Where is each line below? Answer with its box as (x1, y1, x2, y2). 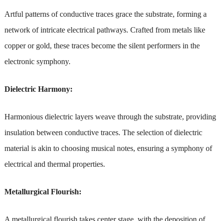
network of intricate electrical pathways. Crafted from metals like (4, 25, 205, 34)
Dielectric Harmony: (4, 84, 73, 93)
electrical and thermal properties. (4, 159, 105, 168)
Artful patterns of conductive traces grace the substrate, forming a (4, 9, 207, 18)
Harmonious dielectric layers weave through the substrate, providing (4, 112, 216, 121)
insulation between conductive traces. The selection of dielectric (4, 128, 202, 137)
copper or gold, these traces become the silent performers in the (4, 41, 200, 50)
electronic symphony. (4, 57, 71, 66)
